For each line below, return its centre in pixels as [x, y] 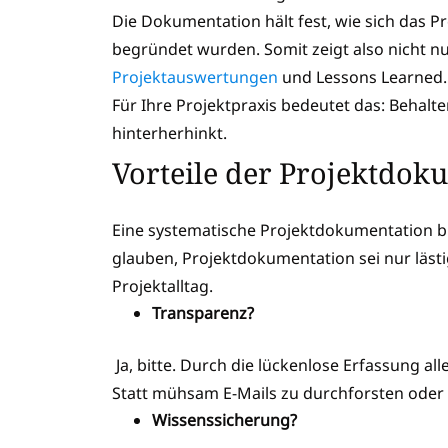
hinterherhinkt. [169, 132]
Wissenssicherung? [224, 420]
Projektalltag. [162, 286]
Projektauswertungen [195, 76]
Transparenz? [203, 313]
